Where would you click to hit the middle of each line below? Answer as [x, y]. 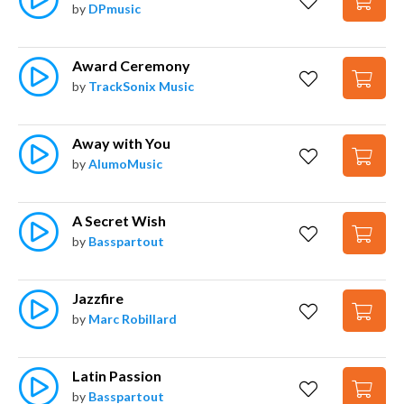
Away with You [121, 143]
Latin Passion [117, 376]
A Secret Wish [119, 220]
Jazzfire [98, 298]
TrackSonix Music [141, 86]
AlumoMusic [125, 164]
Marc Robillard [133, 319]
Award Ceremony [131, 65]
